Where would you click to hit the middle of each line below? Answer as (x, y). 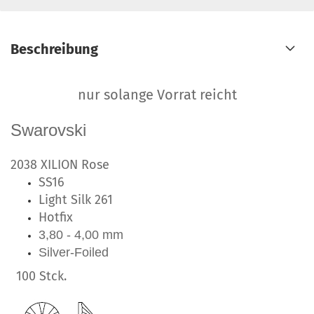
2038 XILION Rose (67, 165)
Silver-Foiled (74, 252)
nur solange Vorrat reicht (157, 95)
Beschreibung (54, 49)
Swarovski (48, 130)
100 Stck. (41, 276)
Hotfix (56, 217)
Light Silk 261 (76, 200)
